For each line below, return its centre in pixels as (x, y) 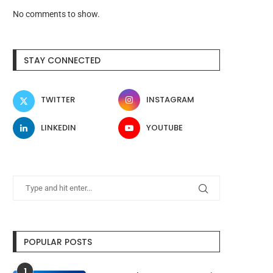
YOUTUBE (165, 128)
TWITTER (58, 100)
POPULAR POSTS (58, 242)
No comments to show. (56, 14)
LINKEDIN (58, 128)
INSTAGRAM (171, 100)
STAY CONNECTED (62, 61)
